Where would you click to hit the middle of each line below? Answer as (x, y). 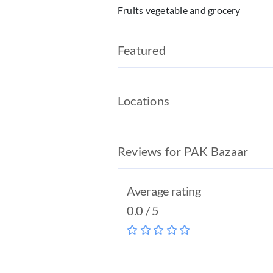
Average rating (164, 191)
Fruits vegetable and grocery (179, 10)
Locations (144, 101)
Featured (142, 50)
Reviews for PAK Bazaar (184, 151)
